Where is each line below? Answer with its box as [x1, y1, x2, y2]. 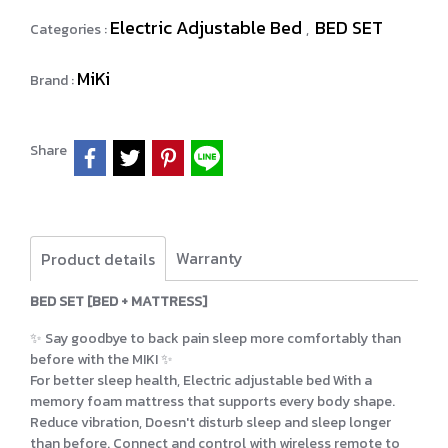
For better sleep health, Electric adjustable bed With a [30, 369, 372, 391]
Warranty [176, 245, 243, 270]
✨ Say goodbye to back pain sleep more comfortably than [30, 327, 401, 349]
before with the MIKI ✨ [30, 348, 173, 370]
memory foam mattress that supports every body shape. [30, 390, 395, 412]
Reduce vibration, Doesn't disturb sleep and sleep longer [30, 411, 391, 433]
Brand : [30, 70, 77, 91]
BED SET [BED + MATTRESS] [30, 290, 207, 312]
